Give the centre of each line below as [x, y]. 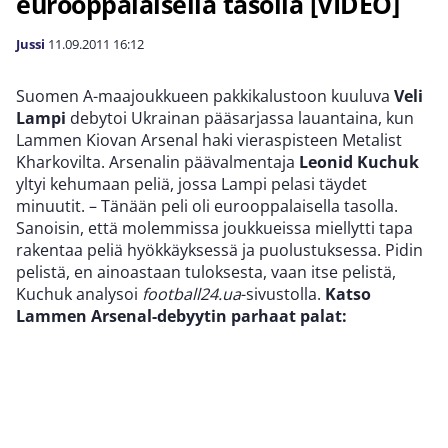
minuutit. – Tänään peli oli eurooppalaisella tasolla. [207, 206]
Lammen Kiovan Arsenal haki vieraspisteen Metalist [209, 140]
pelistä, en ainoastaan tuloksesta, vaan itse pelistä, [206, 272]
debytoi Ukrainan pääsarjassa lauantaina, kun [240, 118]
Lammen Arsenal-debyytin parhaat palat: [181, 316]
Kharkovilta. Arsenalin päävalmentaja [157, 162]
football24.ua [191, 294]
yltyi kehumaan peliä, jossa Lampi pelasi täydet [191, 184]
